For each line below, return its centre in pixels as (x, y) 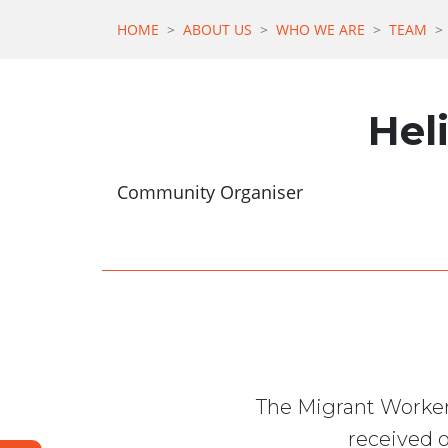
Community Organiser (210, 192)
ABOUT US (217, 30)
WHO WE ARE (320, 30)
